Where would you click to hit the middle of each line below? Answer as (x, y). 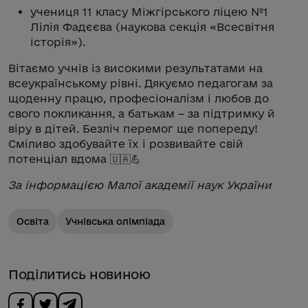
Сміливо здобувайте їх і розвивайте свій (126, 143)
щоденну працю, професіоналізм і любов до (139, 98)
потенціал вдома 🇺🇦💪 (75, 158)
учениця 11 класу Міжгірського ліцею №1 (149, 11)
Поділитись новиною (79, 274)
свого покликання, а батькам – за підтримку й (142, 113)
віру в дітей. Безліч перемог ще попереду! (133, 128)
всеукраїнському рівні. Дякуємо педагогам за (141, 83)
